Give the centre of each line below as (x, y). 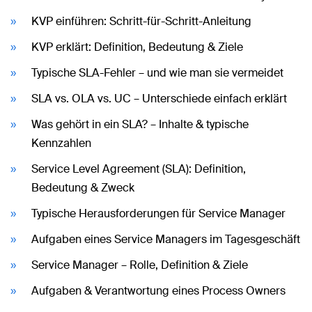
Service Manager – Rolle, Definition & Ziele (140, 265)
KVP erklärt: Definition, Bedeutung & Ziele (137, 47)
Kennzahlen (61, 143)
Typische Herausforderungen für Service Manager (158, 213)
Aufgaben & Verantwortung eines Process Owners (158, 291)
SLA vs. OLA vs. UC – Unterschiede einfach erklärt (159, 99)
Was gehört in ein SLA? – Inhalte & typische (140, 124)
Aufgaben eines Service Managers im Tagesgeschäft (166, 239)
